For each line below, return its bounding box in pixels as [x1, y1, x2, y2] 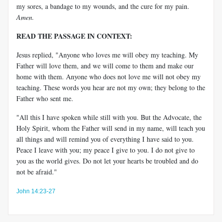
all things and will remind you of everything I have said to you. [16, 134, 194, 144]
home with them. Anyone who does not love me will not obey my [16, 71, 201, 81]
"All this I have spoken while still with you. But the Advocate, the [16, 112, 202, 122]
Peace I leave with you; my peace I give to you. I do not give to [16, 145, 195, 155]
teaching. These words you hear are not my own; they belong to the [16, 82, 205, 92]
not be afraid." [16, 166, 57, 176]
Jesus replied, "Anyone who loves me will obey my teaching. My [16, 50, 198, 59]
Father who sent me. [16, 93, 73, 103]
